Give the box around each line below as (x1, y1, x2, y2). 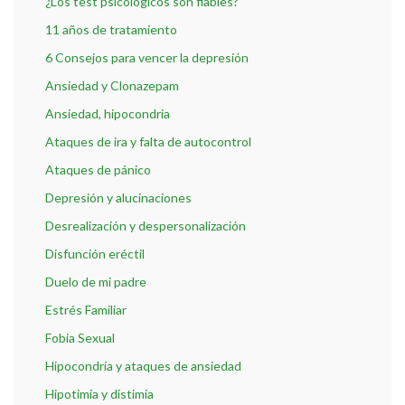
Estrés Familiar (45, 302, 127, 318)
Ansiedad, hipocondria (45, 106, 170, 122)
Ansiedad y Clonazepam (45, 78, 179, 94)
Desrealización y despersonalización (45, 218, 246, 234)
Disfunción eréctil (45, 246, 145, 262)
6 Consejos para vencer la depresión (45, 50, 249, 66)
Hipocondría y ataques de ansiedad (45, 358, 241, 374)
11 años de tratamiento (45, 22, 177, 38)
